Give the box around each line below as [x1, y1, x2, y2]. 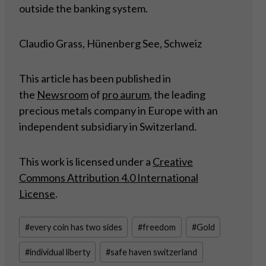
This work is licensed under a [19, 155, 153, 169]
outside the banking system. [19, 2, 148, 15]
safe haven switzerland [110, 246, 198, 257]
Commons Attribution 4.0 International [19, 171, 198, 185]
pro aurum [102, 88, 150, 102]
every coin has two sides [29, 222, 122, 233]
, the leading [150, 88, 205, 102]
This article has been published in [19, 72, 171, 85]
